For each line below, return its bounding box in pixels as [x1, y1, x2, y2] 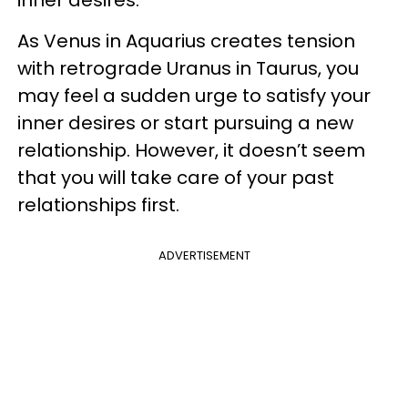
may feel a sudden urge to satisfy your [17, 83, 371, 108]
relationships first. [17, 192, 184, 218]
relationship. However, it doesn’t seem [17, 138, 365, 163]
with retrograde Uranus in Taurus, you [17, 56, 359, 81]
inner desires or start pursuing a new [17, 110, 353, 136]
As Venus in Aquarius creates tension [17, 28, 355, 54]
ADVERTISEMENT [158, 247, 250, 264]
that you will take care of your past [17, 165, 334, 190]
